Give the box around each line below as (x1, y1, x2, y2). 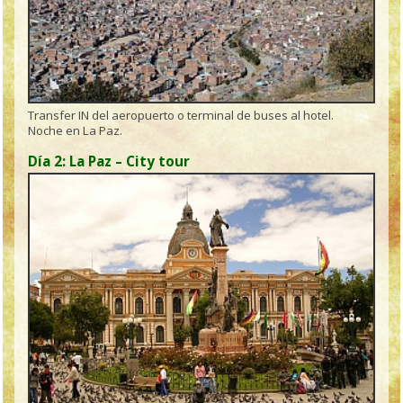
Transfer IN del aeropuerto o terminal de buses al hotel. (28, 107, 335, 124)
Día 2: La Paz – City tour (28, 152, 191, 171)
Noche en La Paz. (28, 122, 123, 139)
